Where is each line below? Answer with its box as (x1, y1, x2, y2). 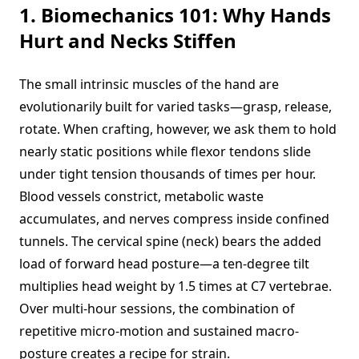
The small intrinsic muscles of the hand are (19, 75, 279, 93)
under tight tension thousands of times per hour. (19, 165, 316, 183)
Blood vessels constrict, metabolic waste (19, 188, 264, 205)
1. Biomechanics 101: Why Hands (19, 2, 331, 28)
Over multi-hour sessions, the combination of (19, 300, 295, 317)
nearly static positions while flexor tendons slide (19, 143, 311, 160)
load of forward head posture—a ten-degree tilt (19, 255, 309, 272)
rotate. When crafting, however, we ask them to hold (19, 120, 337, 138)
